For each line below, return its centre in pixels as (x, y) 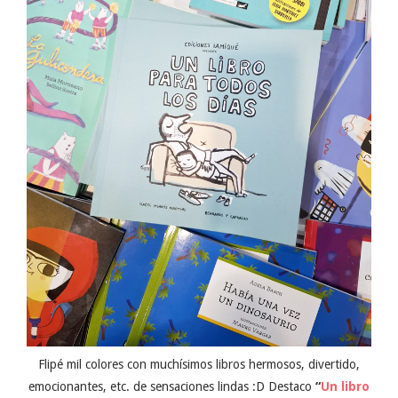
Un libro (345, 387)
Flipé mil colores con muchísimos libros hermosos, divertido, (199, 365)
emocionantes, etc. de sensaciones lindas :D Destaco (172, 387)
